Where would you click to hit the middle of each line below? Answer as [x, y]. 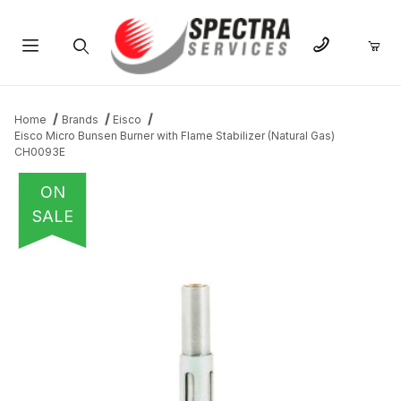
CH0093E [40, 152]
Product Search [80, 89]
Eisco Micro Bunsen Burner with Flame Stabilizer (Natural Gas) [175, 136]
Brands [80, 120]
